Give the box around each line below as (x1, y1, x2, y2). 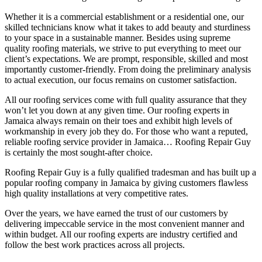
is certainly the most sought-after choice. (5, 147, 153, 157)
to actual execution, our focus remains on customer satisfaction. (5, 74, 237, 85)
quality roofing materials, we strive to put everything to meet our (5, 43, 241, 53)
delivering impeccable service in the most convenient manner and (5, 218, 244, 229)
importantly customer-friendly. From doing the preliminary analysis (5, 64, 251, 74)
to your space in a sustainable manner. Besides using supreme (5, 32, 230, 43)
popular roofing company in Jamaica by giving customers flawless (5, 177, 248, 188)
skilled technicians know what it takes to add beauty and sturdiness (5, 22, 250, 32)
